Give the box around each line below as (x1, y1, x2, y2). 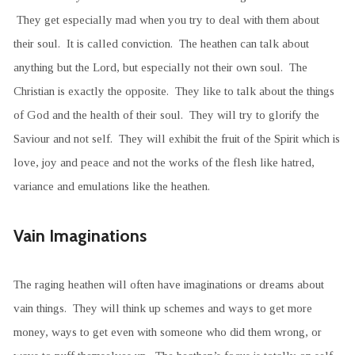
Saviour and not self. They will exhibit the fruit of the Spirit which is (13, 131, 340, 145)
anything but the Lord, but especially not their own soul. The (13, 59, 307, 74)
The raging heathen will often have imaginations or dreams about (13, 277, 324, 291)
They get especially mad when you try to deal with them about (13, 12, 319, 26)
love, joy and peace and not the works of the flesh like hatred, (13, 155, 315, 169)
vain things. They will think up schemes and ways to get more (13, 300, 312, 315)
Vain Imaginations (13, 224, 147, 246)
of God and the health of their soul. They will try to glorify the (13, 107, 319, 121)
